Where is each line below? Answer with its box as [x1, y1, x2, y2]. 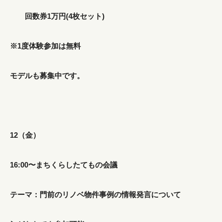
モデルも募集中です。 [10, 71, 84, 80]
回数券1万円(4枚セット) [10, 12, 105, 20]
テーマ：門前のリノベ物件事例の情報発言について [10, 190, 181, 199]
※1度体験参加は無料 [10, 42, 83, 50]
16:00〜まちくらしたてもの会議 [10, 161, 117, 169]
